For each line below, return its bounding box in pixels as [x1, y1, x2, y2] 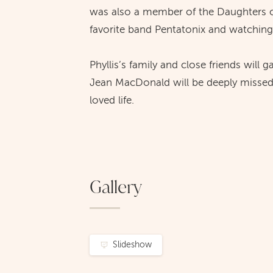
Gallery [90, 176, 142, 197]
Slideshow [112, 240, 152, 249]
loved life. [90, 94, 134, 106]
